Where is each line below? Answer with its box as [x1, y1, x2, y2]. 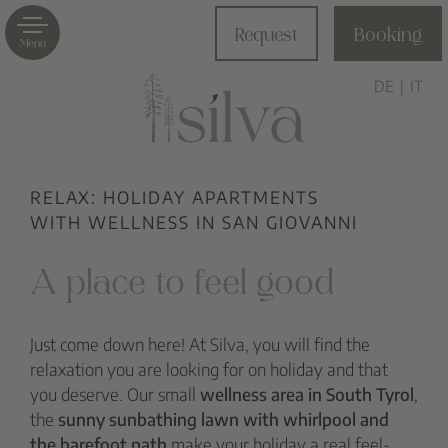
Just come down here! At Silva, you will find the [30, 333, 370, 355]
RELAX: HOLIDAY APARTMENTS [30, 186, 319, 208]
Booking [354, 27, 422, 46]
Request [235, 27, 298, 46]
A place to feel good [30, 268, 334, 303]
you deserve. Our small [30, 383, 200, 405]
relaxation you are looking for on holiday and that [30, 358, 388, 380]
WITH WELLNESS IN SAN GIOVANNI [30, 211, 358, 233]
